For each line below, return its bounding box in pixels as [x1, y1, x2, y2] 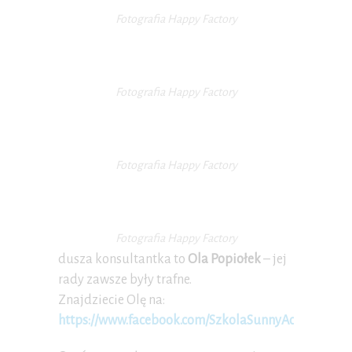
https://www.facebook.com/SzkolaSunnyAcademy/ [58, 313, 337, 328]
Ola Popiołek [188, 252, 261, 267]
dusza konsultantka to [58, 252, 188, 267]
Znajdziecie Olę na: [58, 293, 165, 308]
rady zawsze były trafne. [58, 273, 192, 288]
